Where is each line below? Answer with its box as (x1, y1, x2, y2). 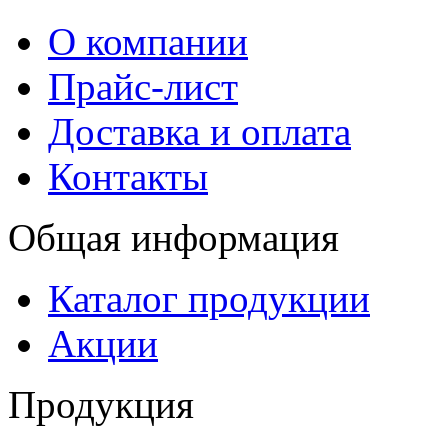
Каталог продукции (48, 276, 370, 320)
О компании (48, 19, 248, 63)
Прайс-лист (48, 64, 238, 108)
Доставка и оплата (48, 109, 351, 153)
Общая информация (8, 215, 339, 259)
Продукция (8, 382, 194, 426)
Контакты (48, 154, 208, 198)
